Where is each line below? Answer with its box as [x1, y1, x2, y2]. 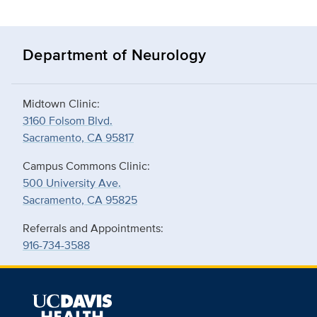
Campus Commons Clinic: [23, 158, 153, 174]
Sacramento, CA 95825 [23, 192, 137, 208]
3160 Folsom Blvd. [23, 113, 113, 129]
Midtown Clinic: [23, 96, 103, 112]
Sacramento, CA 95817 [23, 129, 134, 146]
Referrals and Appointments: [23, 220, 166, 236]
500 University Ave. [23, 175, 121, 191]
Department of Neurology [23, 43, 207, 66]
